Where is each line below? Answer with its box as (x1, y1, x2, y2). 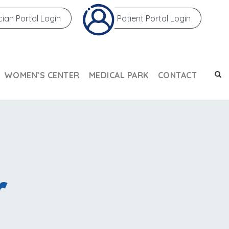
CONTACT (157, 70, 197, 80)
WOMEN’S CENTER (4, 70, 80, 80)
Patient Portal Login (117, 13, 191, 24)
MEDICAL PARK (88, 70, 149, 80)
